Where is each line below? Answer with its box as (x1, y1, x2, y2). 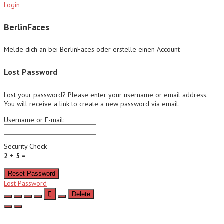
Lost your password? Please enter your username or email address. (4, 90, 207, 100)
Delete (72, 190, 90, 198)
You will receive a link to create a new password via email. (4, 99, 180, 109)
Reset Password (8, 170, 55, 178)
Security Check (4, 142, 47, 151)
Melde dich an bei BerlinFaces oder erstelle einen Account (4, 44, 180, 54)
